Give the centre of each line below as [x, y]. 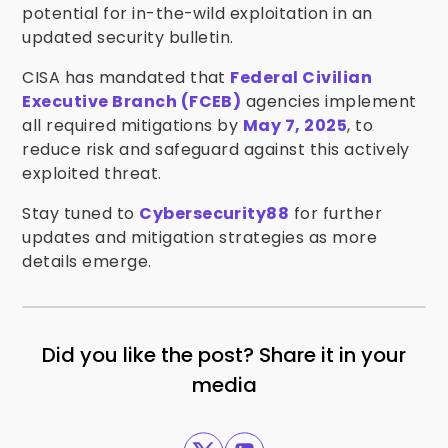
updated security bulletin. [128, 37]
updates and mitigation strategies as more [200, 237]
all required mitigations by [132, 125]
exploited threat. [92, 173]
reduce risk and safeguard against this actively [216, 149]
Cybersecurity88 [214, 213]
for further [336, 213]
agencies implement [329, 101]
